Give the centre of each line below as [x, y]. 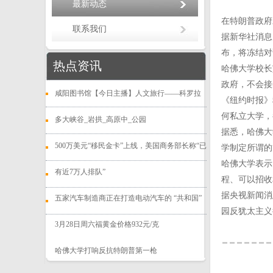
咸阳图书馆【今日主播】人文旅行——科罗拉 [128, 93]
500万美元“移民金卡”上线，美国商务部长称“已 [131, 146]
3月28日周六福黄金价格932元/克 [107, 224]
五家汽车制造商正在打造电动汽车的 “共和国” [128, 198]
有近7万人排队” [80, 172]
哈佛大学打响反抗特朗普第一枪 [106, 250]
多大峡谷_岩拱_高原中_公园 [101, 119]
